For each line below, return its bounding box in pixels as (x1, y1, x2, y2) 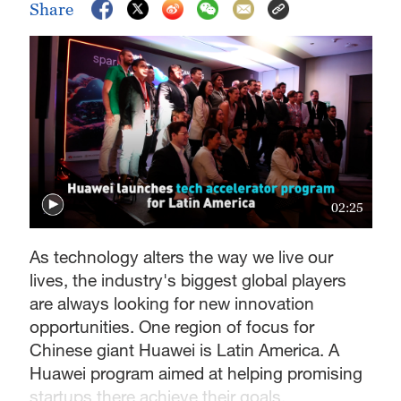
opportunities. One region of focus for (30, 316, 315, 337)
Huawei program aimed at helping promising (30, 363, 363, 384)
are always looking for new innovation (30, 293, 315, 314)
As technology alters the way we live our (30, 246, 334, 268)
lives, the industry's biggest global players (30, 269, 347, 291)
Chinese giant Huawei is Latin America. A (30, 339, 340, 361)
